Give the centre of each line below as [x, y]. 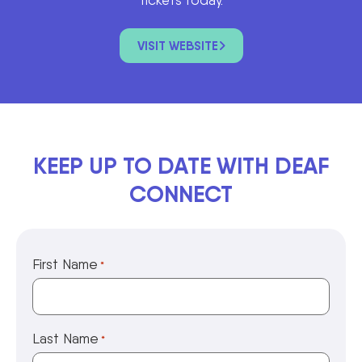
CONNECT [181, 194]
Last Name [65, 339]
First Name [65, 263]
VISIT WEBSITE [177, 45]
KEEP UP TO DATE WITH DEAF [181, 165]
